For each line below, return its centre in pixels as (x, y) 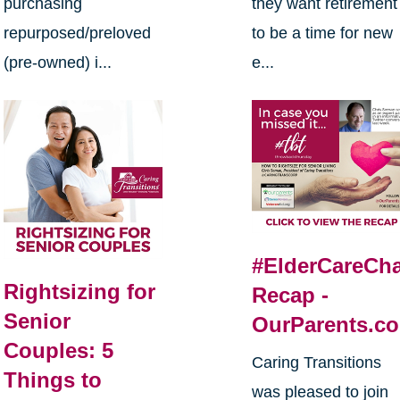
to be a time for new (323, 33)
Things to (52, 380)
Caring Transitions (317, 363)
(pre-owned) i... (57, 62)
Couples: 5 (58, 351)
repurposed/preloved (77, 33)
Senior (37, 321)
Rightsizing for (79, 292)
